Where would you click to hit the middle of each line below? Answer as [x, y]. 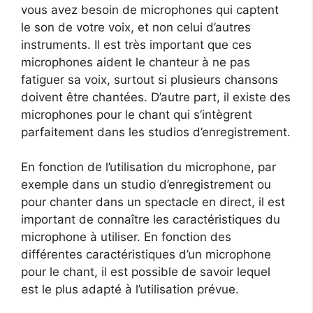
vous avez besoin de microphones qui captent [150, 9]
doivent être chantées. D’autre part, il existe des [156, 97]
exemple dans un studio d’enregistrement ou [146, 185]
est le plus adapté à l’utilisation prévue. [130, 290]
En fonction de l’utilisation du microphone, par [148, 167]
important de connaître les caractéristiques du [151, 220]
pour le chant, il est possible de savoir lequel [146, 272]
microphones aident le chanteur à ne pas [136, 62]
